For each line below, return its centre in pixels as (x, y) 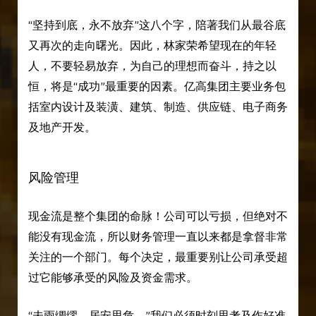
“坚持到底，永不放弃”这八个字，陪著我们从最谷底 (157, 25)
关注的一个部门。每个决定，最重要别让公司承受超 (158, 257)
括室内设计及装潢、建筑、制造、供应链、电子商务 (158, 107)
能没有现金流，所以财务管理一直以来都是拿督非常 (158, 236)
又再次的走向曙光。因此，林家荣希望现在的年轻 (152, 45)
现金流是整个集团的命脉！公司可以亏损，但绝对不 (158, 216)
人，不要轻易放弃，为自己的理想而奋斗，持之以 (152, 66)
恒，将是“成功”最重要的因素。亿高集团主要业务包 (157, 86)
